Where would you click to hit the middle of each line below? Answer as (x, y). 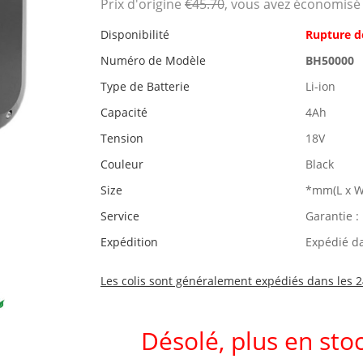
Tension (122, 138)
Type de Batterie (145, 86)
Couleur (122, 164)
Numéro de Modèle (153, 60)
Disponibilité (135, 34)
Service (120, 216)
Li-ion (321, 86)
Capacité (124, 112)
